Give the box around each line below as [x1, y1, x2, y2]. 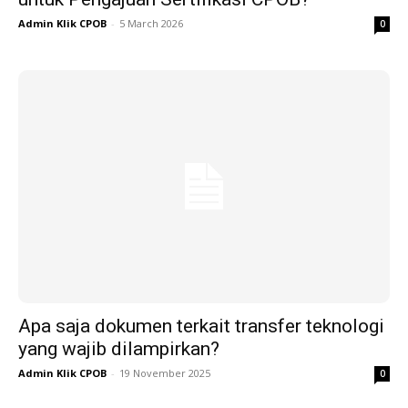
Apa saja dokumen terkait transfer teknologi [18, 315, 384, 337]
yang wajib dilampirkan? [18, 338, 219, 360]
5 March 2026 [119, 16, 183, 31]
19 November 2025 [119, 366, 210, 380]
